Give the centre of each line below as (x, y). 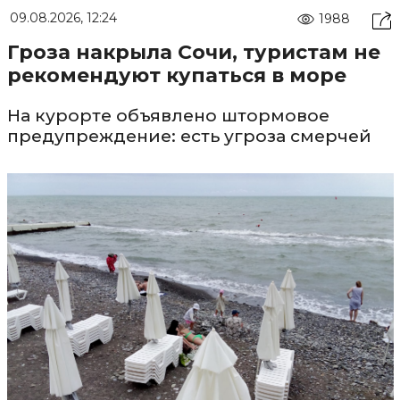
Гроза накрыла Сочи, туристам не (193, 53)
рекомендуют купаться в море (176, 76)
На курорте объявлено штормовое (168, 116)
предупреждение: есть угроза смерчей (189, 137)
